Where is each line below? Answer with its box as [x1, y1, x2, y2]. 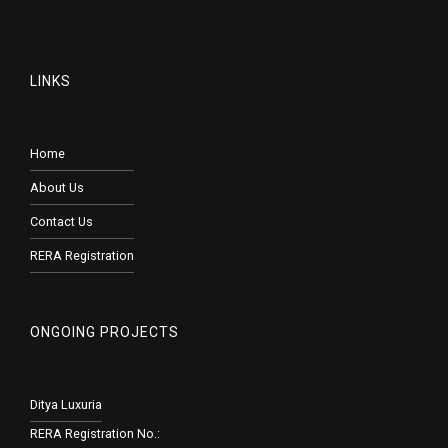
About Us [30, 179, 84, 195]
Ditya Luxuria [30, 396, 102, 412]
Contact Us [30, 213, 93, 229]
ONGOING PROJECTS [30, 324, 179, 341]
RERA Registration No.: [30, 425, 160, 441]
